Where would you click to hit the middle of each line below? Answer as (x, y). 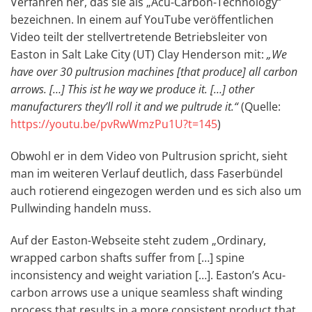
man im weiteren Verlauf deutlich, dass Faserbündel (147, 174)
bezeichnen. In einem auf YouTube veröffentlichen (142, 20)
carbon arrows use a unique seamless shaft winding (147, 293)
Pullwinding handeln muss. (81, 209)
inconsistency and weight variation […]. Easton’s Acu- (148, 275)
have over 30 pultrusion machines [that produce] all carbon (154, 72)
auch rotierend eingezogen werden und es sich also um (156, 191)
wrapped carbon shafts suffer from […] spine (127, 258)
